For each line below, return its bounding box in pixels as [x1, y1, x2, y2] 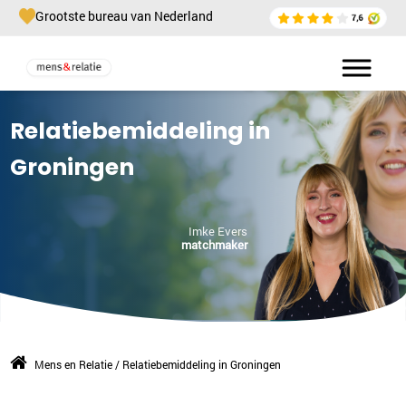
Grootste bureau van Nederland [35, 7, 213, 24]
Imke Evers [188, 222, 247, 239]
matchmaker [181, 236, 247, 253]
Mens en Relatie [32, 357, 113, 372]
